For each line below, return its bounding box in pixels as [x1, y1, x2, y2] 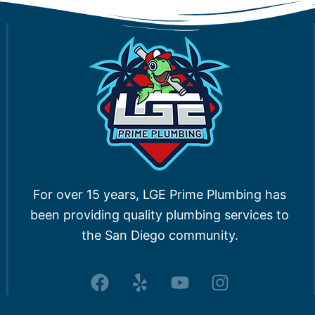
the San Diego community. [81, 228, 238, 243]
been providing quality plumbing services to [30, 207, 290, 223]
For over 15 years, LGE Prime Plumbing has [33, 187, 287, 202]
